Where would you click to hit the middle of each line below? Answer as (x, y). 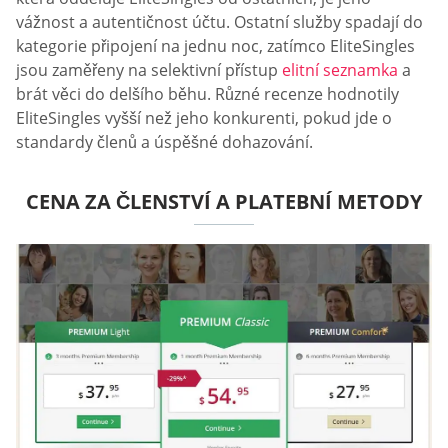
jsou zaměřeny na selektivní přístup (147, 70)
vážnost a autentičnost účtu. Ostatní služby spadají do (219, 22)
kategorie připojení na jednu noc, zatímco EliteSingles (215, 46)
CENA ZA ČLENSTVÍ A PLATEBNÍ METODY (224, 202)
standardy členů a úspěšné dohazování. (164, 142)
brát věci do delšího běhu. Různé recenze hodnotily (207, 94)
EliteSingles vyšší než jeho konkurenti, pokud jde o (204, 118)
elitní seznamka (338, 70)
